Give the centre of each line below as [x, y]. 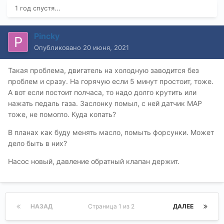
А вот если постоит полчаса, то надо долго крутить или [102, 92]
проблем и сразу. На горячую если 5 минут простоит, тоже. [111, 81]
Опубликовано [58, 47]
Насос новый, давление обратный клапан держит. [94, 161]
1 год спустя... [38, 8]
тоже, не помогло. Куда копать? [62, 114]
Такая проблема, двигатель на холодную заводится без [103, 70]
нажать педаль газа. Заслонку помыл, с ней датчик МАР [105, 103]
